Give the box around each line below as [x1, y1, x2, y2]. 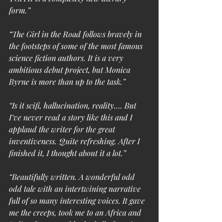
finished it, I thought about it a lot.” [9, 147, 126, 158]
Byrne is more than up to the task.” [9, 76, 125, 87]
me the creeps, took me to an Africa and [9, 207, 143, 218]
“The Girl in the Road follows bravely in [9, 28, 144, 39]
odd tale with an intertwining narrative [9, 183, 143, 194]
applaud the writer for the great [9, 123, 117, 134]
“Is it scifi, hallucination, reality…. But [9, 100, 138, 111]
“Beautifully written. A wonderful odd [9, 171, 137, 182]
